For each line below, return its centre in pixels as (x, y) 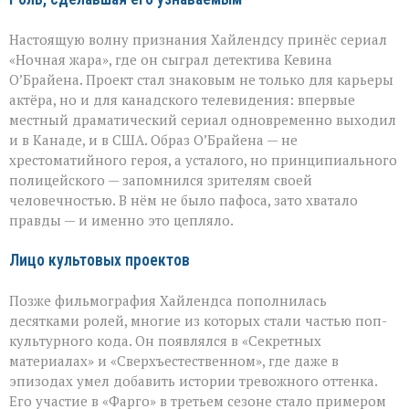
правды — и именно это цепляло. (121, 220)
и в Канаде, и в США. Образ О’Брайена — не (153, 139)
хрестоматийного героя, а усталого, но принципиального (203, 159)
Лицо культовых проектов (100, 260)
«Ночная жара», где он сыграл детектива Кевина (171, 59)
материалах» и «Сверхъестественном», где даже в (174, 360)
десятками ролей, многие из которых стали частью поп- (198, 320)
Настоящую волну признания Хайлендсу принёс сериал (198, 39)
